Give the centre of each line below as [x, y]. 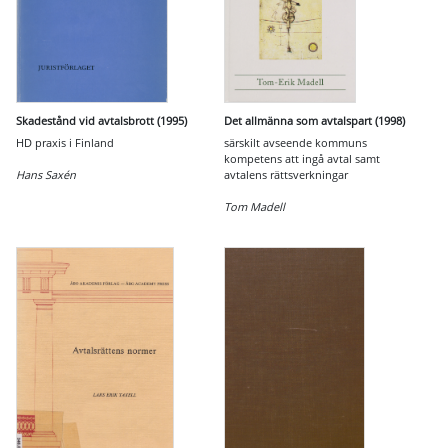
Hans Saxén [46, 174]
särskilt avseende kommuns [295, 142]
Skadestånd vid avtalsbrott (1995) [101, 120]
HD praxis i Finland [65, 142]
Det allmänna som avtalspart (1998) [314, 120]
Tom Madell [254, 206]
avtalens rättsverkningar [286, 174]
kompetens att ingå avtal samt [302, 158]
